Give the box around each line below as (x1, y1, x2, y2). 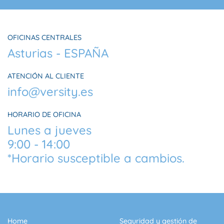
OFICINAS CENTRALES (7, 32, 81, 42)
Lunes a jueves (7, 122, 91, 137)
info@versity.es (7, 83, 93, 99)
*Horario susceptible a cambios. (7, 150, 184, 165)
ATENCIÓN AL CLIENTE (7, 71, 84, 80)
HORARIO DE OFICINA (7, 109, 81, 119)
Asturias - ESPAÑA (7, 45, 108, 60)
